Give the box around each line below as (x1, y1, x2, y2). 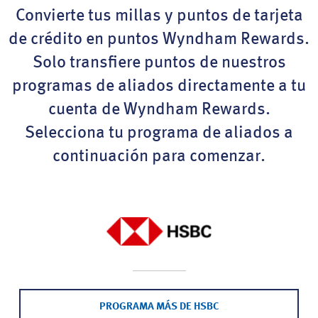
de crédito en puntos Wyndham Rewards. (9, 31, 309, 48)
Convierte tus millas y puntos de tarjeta (15, 8, 303, 25)
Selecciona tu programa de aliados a (25, 125, 293, 142)
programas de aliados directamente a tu (12, 78, 306, 95)
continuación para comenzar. (53, 148, 265, 165)
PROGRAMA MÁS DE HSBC (99, 302, 219, 312)
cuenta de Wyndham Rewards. (48, 102, 270, 119)
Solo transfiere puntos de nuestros (32, 55, 286, 72)
